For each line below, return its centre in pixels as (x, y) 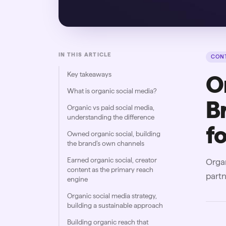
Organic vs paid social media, (110, 108)
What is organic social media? (112, 91)
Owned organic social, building (114, 134)
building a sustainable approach (115, 206)
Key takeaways (89, 74)
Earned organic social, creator (112, 160)
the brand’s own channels (105, 144)
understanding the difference (110, 117)
